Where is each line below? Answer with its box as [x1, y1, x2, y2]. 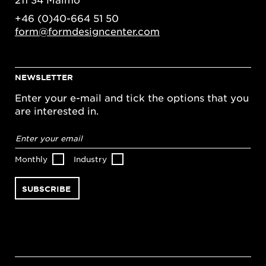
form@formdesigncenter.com [15, 25, 160, 37]
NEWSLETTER [15, 72, 73, 83]
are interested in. [15, 104, 99, 117]
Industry [74, 154, 107, 164]
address [15, 135, 53, 147]
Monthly [15, 154, 47, 164]
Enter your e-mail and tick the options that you [15, 91, 249, 104]
